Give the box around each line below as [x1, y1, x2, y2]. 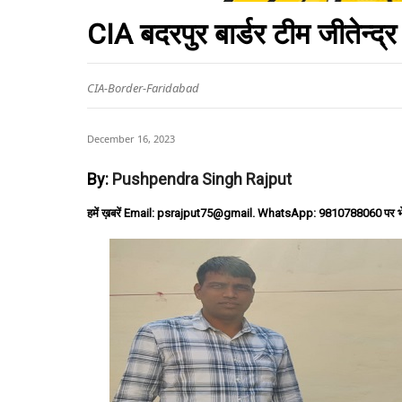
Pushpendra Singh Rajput [112, 170, 292, 188]
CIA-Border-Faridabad [87, 80, 199, 96]
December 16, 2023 [87, 132, 175, 145]
